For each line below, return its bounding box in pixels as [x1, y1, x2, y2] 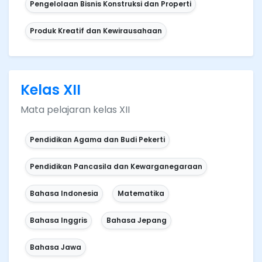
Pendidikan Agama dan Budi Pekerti [30, 135, 166, 145]
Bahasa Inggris [30, 215, 88, 226]
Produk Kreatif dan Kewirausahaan [30, 26, 163, 36]
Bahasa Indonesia [30, 188, 99, 199]
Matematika [117, 188, 164, 199]
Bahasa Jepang [106, 215, 167, 226]
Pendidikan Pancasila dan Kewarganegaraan [30, 161, 203, 172]
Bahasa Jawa [30, 242, 82, 253]
